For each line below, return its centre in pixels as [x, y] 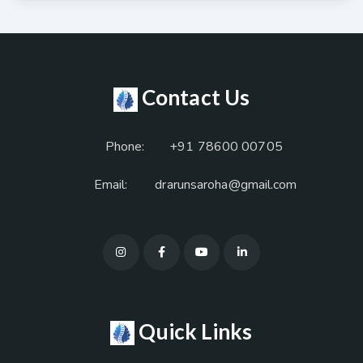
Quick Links [196, 331]
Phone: [125, 147]
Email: [111, 185]
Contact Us [196, 98]
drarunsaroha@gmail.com [226, 185]
